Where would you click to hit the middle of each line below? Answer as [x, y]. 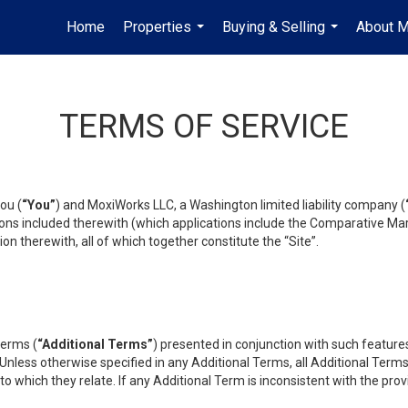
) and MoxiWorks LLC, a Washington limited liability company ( [230, 205]
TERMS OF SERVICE [204, 127]
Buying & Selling [274, 27]
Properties [157, 27]
